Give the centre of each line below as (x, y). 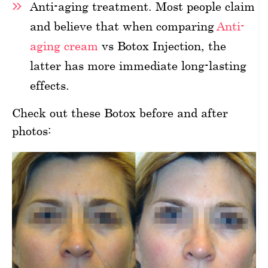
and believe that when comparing (124, 26)
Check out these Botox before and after (120, 112)
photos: (32, 130)
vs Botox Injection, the (162, 45)
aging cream (64, 45)
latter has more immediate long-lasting (138, 65)
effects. (50, 85)
